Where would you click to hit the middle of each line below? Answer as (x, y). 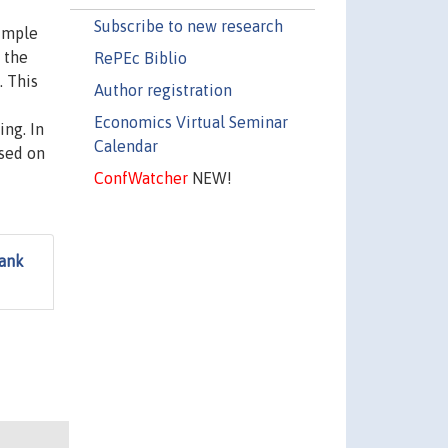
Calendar (125, 145)
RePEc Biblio (140, 57)
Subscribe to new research (188, 25)
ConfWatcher (140, 177)
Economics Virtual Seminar (190, 121)
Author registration (162, 89)
